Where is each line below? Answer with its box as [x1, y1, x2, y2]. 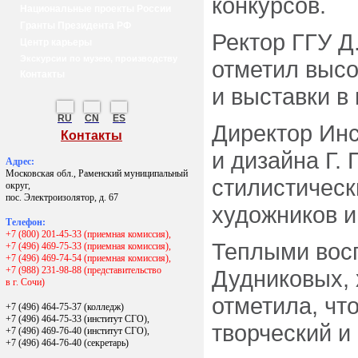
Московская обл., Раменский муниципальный [6, 168, 188, 179]
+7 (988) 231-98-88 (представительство [6, 265, 161, 276]
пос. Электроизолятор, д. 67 [6, 192, 118, 203]
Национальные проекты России [20, 3, 171, 14]
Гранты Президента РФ [20, 20, 131, 31]
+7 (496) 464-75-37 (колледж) [6, 301, 124, 312]
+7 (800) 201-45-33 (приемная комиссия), [6, 229, 171, 240]
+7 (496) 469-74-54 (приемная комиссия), [6, 253, 171, 264]
